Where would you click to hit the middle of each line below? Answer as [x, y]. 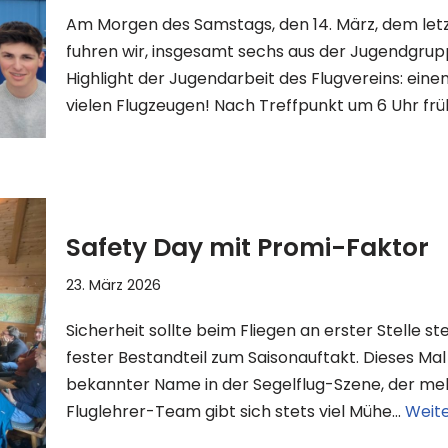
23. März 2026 [113, 284]
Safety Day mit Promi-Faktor [247, 247]
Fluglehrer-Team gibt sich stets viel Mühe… [235, 411]
